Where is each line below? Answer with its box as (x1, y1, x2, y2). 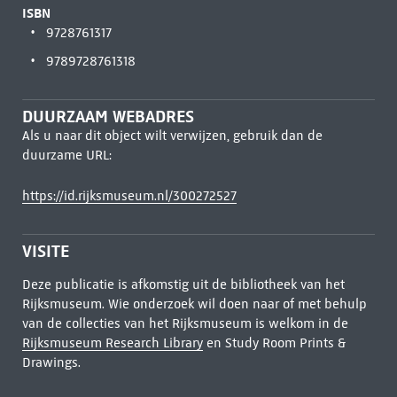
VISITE (21, 241, 69, 261)
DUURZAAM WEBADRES (21, 106, 194, 127)
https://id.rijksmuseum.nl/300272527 (21, 188, 237, 204)
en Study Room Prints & (202, 335, 346, 351)
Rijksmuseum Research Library (21, 335, 203, 351)
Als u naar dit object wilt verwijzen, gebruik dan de (21, 128, 323, 144)
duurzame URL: (21, 147, 112, 163)
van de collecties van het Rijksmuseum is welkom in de (21, 315, 348, 331)
